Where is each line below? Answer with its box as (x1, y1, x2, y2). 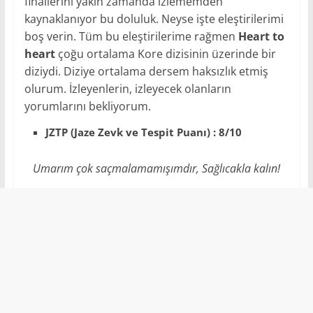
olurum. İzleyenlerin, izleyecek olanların (24, 80, 231, 96)
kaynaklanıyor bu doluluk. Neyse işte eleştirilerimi (24, 10, 284, 27)
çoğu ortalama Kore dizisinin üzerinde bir (54, 45, 276, 61)
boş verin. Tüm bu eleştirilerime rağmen (24, 28, 238, 44)
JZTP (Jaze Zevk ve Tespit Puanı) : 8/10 (45, 124, 242, 139)
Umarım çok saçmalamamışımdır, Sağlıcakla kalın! (32, 160, 280, 176)
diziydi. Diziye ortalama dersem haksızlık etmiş (24, 63, 268, 79)
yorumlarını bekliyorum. (24, 98, 151, 114)
